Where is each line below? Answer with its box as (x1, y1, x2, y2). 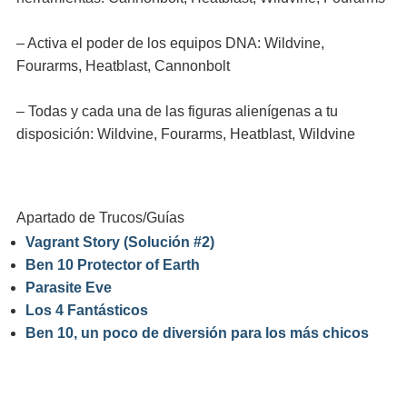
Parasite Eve (25, 280, 112, 295)
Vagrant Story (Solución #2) (25, 234, 214, 250)
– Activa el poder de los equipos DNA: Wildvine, (16, 35, 324, 51)
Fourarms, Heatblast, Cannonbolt (16, 58, 230, 74)
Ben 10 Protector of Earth (25, 257, 200, 273)
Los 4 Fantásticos (25, 303, 148, 318)
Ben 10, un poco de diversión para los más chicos (25, 325, 369, 341)
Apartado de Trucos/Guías (16, 210, 184, 225)
